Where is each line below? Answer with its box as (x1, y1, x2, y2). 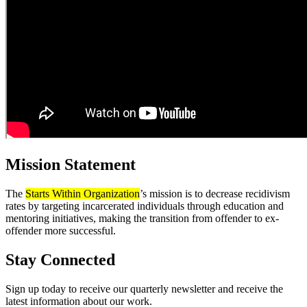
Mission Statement (5, 155, 136, 173)
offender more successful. (5, 224, 116, 236)
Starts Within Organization (25, 187, 140, 199)
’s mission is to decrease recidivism (140, 187, 290, 199)
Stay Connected (5, 250, 115, 269)
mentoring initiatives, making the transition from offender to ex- (5, 212, 279, 224)
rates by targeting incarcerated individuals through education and (5, 199, 284, 212)
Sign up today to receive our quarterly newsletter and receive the (5, 282, 283, 295)
